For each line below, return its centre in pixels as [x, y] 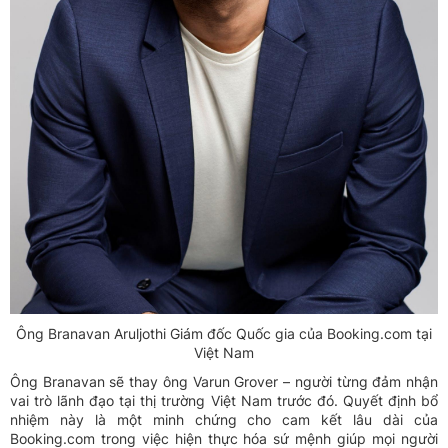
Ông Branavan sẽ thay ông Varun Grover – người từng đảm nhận [224, 382]
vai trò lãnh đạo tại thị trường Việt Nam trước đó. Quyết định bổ [224, 401]
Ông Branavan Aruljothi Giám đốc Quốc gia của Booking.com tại [224, 334]
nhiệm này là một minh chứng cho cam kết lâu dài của [224, 420]
